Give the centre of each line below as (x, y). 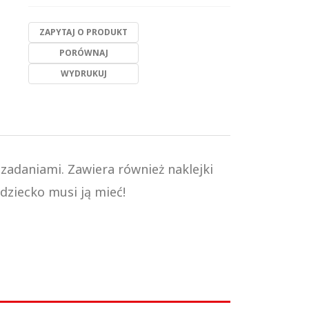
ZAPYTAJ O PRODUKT (84, 32)
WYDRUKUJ (83, 73)
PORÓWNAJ (83, 53)
